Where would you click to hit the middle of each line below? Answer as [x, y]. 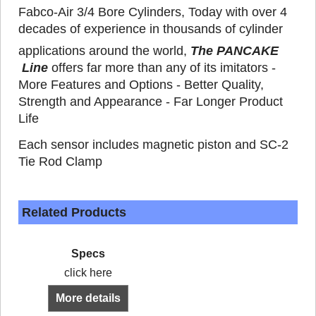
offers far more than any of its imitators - [164, 67]
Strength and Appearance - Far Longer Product [151, 101]
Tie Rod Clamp [60, 161]
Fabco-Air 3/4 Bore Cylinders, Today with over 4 [153, 12]
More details [88, 298]
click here [88, 273]
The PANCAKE [235, 50]
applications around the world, [104, 50]
